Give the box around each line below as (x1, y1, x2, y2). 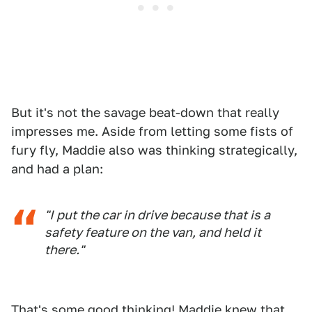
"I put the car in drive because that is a (45, 208, 270, 222)
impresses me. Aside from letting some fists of (11, 124, 293, 139)
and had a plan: (11, 162, 103, 176)
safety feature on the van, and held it (45, 225, 261, 240)
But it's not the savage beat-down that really (11, 105, 279, 120)
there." (45, 242, 84, 257)
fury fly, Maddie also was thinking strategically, (11, 143, 297, 157)
